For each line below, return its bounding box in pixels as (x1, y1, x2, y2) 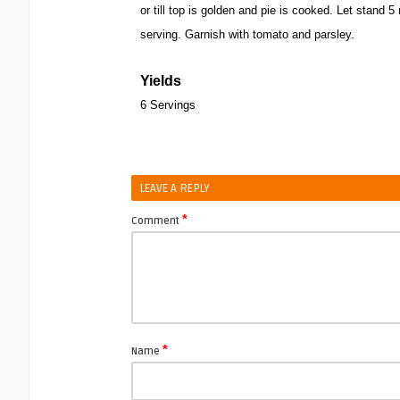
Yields (140, 73, 181, 88)
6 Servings (140, 98, 196, 112)
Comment (131, 215, 182, 227)
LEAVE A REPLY (140, 181, 210, 196)
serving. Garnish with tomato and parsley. (140, 28, 354, 41)
